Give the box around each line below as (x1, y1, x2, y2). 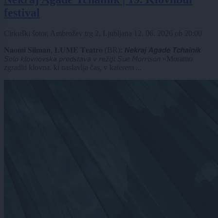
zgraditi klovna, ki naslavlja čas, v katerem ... (4, 63, 142, 72)
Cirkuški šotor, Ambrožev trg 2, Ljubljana (4, 29, 134, 37)
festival (4, 6, 40, 19)
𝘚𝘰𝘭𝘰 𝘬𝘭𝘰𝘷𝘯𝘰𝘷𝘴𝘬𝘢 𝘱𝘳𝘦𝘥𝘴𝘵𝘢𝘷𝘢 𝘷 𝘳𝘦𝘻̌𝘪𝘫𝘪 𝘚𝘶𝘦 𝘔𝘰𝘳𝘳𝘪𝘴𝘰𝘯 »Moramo (4, 54, 193, 63)
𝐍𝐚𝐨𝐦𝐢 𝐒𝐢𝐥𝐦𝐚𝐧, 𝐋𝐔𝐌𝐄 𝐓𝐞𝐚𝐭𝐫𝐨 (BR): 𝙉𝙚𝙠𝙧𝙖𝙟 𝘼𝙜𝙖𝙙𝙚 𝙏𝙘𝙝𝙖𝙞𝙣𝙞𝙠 (4, 45, 200, 54)
